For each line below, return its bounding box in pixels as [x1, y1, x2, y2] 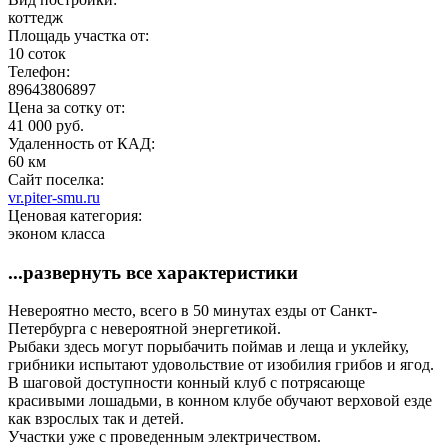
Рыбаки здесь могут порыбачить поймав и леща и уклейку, [8, 338, 409, 356]
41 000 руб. [8, 116, 84, 134]
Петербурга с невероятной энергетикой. [8, 320, 281, 338]
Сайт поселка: [8, 170, 108, 188]
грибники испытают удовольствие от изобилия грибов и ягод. [8, 356, 434, 374]
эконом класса [8, 224, 105, 242]
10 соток [8, 44, 66, 62]
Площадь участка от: [8, 26, 153, 44]
